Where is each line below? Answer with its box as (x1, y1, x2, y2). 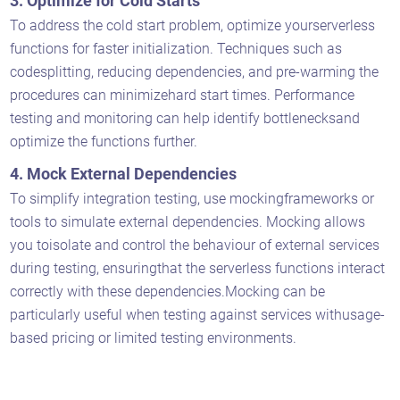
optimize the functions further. (10, 132, 202, 150)
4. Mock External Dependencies (10, 163, 241, 183)
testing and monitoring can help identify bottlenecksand (10, 109, 361, 127)
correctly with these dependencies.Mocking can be (10, 282, 326, 300)
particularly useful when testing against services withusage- (10, 305, 386, 323)
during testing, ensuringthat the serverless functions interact (10, 259, 386, 277)
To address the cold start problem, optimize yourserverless (10, 16, 376, 34)
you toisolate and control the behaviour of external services (10, 236, 380, 254)
